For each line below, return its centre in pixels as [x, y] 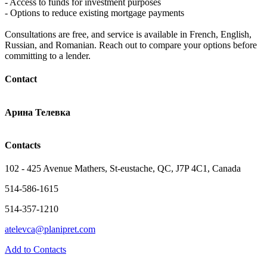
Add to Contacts [35, 250]
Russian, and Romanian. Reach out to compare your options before [131, 45]
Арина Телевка [38, 112]
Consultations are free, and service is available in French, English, [128, 35]
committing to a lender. [48, 56]
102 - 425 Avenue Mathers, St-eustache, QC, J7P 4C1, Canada [123, 169]
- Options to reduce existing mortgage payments [94, 13]
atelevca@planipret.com [50, 229]
